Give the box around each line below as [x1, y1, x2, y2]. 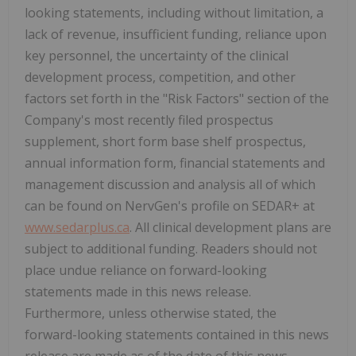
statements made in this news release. [25, 283, 251, 301]
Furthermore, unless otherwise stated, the [25, 304, 277, 323]
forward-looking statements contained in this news [25, 326, 329, 344]
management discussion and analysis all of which [25, 176, 315, 194]
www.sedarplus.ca [25, 219, 130, 237]
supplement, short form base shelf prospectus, [25, 133, 306, 151]
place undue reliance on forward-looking [25, 261, 267, 280]
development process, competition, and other [25, 68, 296, 87]
